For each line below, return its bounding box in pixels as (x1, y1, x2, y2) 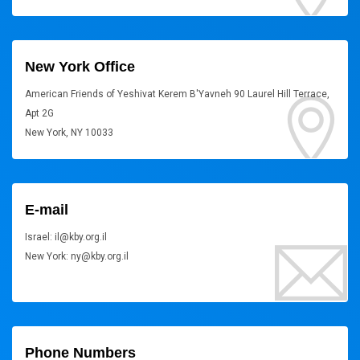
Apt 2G (25, 108, 54, 119)
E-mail (25, 202, 68, 218)
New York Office (25, 59, 135, 75)
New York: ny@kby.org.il (25, 251, 129, 262)
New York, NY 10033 (25, 127, 113, 138)
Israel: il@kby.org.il (25, 231, 107, 243)
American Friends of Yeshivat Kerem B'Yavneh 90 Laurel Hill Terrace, (25, 88, 329, 100)
